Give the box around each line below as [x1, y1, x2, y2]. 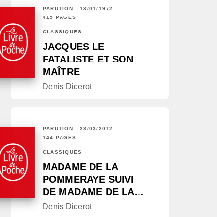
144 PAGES [43, 135, 77, 140]
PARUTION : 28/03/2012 [43, 126, 113, 132]
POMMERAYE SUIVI [43, 174, 134, 185]
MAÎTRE [43, 66, 80, 77]
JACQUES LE [43, 41, 105, 52]
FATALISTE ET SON [43, 54, 134, 65]
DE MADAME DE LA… [43, 186, 144, 198]
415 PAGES [43, 15, 77, 20]
